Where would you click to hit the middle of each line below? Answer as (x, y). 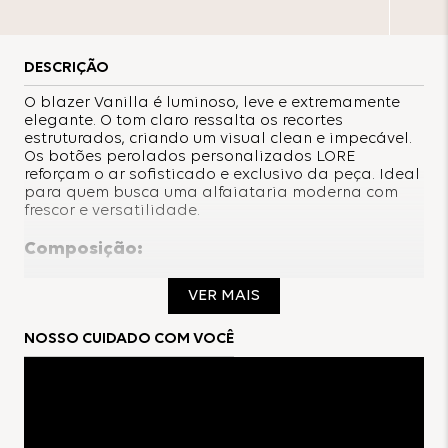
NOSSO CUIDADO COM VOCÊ (129, 339)
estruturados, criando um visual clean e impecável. (218, 139)
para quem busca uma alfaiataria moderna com (211, 193)
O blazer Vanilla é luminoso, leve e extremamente (212, 103)
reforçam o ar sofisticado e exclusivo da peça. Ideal (222, 175)
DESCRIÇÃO (66, 68)
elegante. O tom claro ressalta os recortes (183, 121)
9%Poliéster (67, 305)
